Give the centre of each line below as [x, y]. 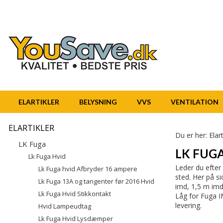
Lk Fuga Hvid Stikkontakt [75, 194]
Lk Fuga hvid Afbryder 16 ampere [88, 169]
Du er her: [192, 135]
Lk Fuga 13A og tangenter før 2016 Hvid [96, 181]
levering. [188, 205]
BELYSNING [98, 102]
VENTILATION [195, 102]
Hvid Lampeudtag [65, 206]
